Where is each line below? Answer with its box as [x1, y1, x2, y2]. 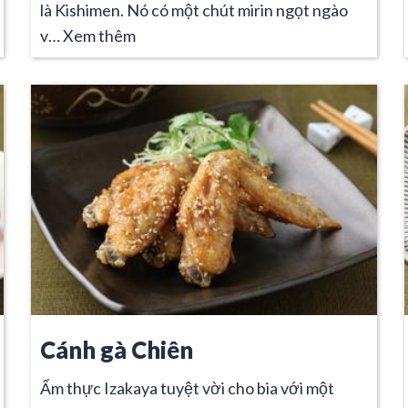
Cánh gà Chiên [40, 335, 193, 363]
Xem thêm [63, 25, 136, 46]
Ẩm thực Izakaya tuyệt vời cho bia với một [40, 377, 334, 398]
